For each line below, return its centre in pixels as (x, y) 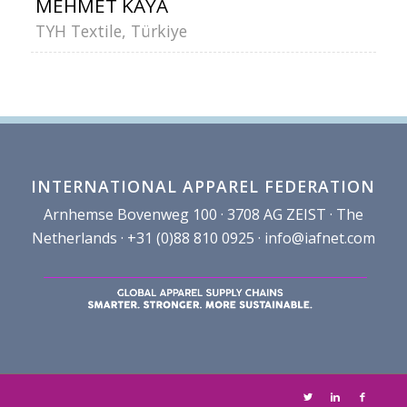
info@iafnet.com (319, 238)
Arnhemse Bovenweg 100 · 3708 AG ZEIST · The (203, 214)
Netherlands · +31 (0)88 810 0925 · (148, 238)
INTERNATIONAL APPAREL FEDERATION (203, 186)
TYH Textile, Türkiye (111, 31)
